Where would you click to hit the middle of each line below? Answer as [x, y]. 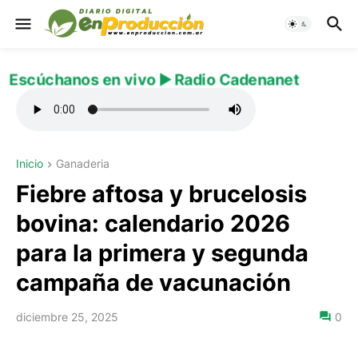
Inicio [30, 163]
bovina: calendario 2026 [153, 224]
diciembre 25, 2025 [67, 317]
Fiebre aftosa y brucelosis [161, 194]
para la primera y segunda [162, 253]
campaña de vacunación [153, 283]
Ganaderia [83, 163]
